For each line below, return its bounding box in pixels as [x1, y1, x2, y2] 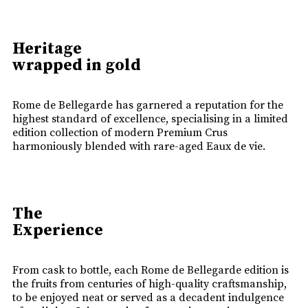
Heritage [12, 38, 82, 60]
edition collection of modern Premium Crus [12, 126, 228, 140]
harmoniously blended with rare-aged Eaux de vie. [12, 140, 265, 154]
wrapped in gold [12, 55, 141, 76]
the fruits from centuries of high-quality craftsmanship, [12, 277, 287, 291]
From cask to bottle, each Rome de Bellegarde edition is [12, 263, 289, 278]
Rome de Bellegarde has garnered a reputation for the [12, 98, 283, 113]
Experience [12, 220, 103, 241]
